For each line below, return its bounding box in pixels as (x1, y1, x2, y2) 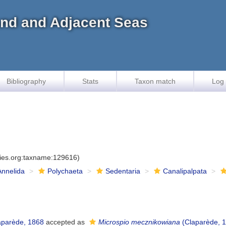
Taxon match (135, 77, 176, 85)
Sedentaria (105, 167, 141, 175)
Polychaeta (47, 167, 83, 175)
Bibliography (7, 77, 46, 85)
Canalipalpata (163, 167, 207, 175)
